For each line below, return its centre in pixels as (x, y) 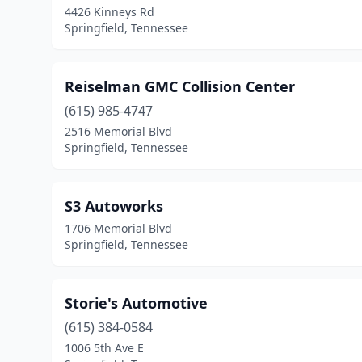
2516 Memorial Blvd (118, 131)
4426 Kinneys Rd (109, 12)
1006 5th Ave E (104, 348)
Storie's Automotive (136, 303)
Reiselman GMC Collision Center (180, 86)
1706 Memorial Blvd (118, 228)
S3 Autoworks (114, 206)
